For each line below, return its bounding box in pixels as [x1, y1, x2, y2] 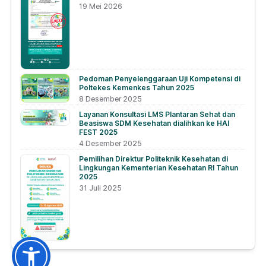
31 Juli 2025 [79, 183, 122, 193]
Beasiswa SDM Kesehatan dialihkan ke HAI [79, 119, 230, 128]
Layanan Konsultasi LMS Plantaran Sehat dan [79, 110, 236, 119]
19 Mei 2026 [79, 2, 123, 11]
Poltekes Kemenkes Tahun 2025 [79, 83, 195, 93]
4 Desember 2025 [79, 139, 142, 148]
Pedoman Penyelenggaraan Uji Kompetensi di [79, 74, 241, 84]
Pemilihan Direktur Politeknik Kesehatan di [79, 154, 229, 164]
